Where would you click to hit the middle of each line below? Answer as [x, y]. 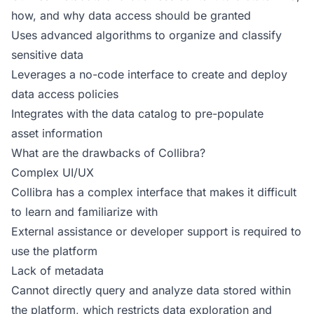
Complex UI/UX [53, 172]
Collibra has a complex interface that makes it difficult [154, 192]
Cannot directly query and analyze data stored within [151, 290]
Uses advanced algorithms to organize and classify [146, 35]
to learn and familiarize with [84, 212]
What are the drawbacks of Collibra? [108, 153]
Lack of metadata [57, 271]
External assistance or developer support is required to [156, 231]
